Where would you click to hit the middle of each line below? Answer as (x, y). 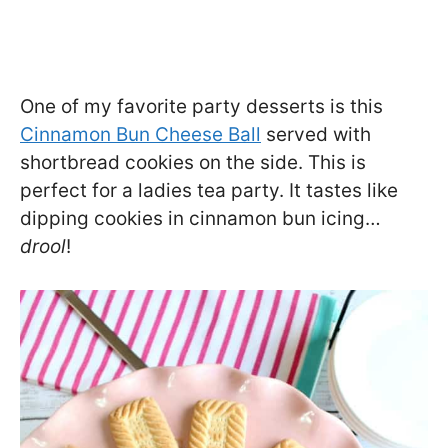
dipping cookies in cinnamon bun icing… (200, 219)
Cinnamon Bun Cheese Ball (140, 135)
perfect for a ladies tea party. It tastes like (209, 191)
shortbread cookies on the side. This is (193, 163)
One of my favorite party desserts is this (201, 107)
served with (316, 135)
